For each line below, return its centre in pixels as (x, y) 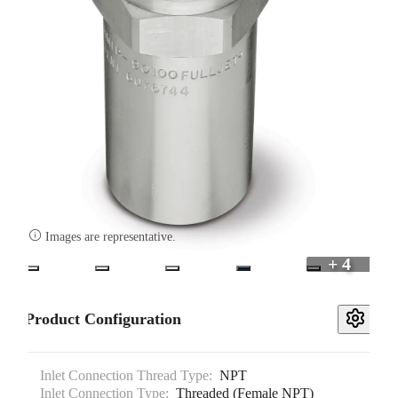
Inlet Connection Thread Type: (126, 376)
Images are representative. (111, 237)
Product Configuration (103, 319)
